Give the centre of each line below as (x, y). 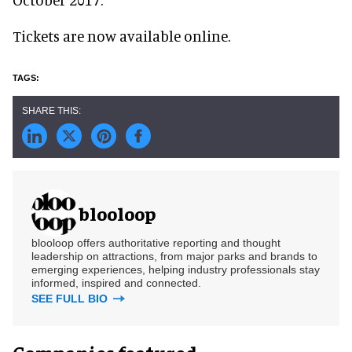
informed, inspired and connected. (116, 282)
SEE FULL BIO (71, 298)
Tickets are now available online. (121, 35)
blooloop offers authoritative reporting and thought (156, 242)
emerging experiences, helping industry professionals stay (176, 269)
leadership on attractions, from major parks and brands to (174, 256)
